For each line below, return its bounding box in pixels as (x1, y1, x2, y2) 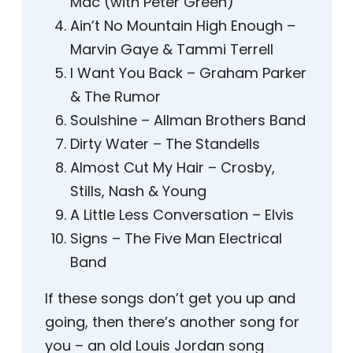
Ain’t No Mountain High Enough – (70, 16, 295, 36)
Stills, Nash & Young (70, 181, 206, 202)
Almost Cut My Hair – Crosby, (70, 158, 275, 178)
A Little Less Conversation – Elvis (70, 205, 294, 225)
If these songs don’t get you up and (45, 288, 295, 309)
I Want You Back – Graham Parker (70, 63, 307, 84)
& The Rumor (70, 87, 161, 107)
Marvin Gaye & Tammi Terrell (70, 39, 273, 60)
